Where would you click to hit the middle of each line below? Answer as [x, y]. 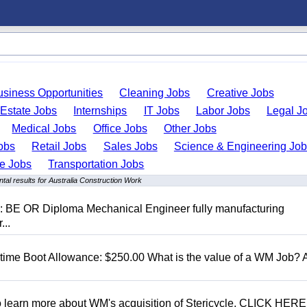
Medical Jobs [44, 128]
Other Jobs [190, 128]
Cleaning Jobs [155, 93]
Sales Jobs [130, 146]
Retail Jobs [59, 146]
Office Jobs [120, 128]
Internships [100, 111]
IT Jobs [161, 111]
